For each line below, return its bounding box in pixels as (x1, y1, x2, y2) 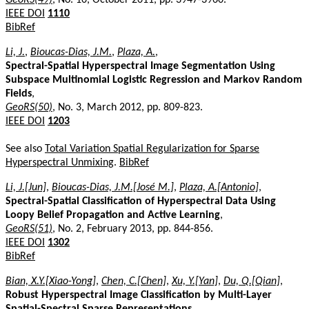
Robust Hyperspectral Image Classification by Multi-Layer (6, 289, 272, 301)
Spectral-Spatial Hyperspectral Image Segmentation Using (6, 60, 275, 72)
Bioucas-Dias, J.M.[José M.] (52, 181, 174, 193)
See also (6, 143, 45, 154)
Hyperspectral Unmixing (6, 157, 114, 168)
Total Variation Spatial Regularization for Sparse (45, 143, 259, 154)
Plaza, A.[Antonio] (179, 181, 259, 193)
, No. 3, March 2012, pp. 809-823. (52, 101, 203, 113)
